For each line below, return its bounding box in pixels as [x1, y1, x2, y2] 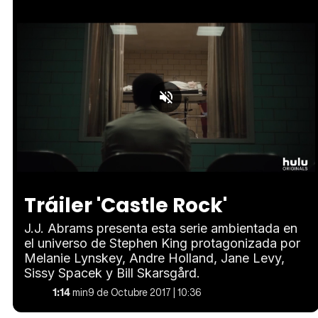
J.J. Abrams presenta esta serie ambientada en [24, 221, 297, 236]
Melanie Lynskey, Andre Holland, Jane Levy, [24, 251, 285, 266]
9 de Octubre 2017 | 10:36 [88, 285, 202, 300]
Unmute [60, 170, 85, 178]
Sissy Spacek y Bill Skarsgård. [24, 265, 200, 281]
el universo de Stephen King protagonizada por [24, 236, 300, 251]
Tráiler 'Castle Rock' [24, 192, 227, 220]
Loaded [120, 168, 146, 177]
